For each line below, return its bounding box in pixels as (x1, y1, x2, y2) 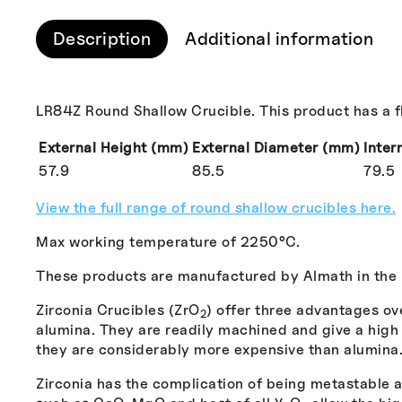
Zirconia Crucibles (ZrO (36, 301, 200, 319)
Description (53, 27, 151, 49)
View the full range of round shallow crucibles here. (36, 198, 396, 216)
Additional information (185, 27, 373, 49)
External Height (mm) (39, 138, 188, 156)
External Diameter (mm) (192, 138, 360, 156)
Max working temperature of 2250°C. (36, 232, 300, 250)
